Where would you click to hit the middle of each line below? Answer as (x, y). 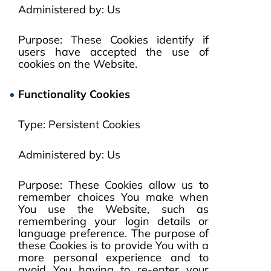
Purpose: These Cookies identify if (113, 40)
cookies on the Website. (78, 64)
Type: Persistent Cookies (79, 124)
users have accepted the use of (113, 52)
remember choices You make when (113, 197)
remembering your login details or (113, 221)
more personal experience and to (113, 257)
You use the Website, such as (113, 209)
